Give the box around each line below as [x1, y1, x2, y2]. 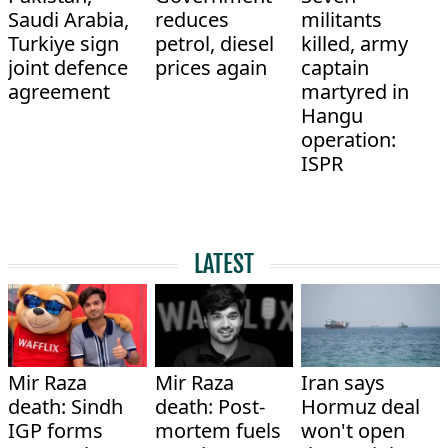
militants [301, 6, 383, 34]
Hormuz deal [301, 393, 421, 421]
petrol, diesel [154, 30, 274, 58]
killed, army [301, 30, 409, 58]
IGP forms [8, 417, 103, 445]
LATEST [194, 249, 254, 280]
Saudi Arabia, [8, 6, 129, 34]
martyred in [301, 78, 410, 106]
